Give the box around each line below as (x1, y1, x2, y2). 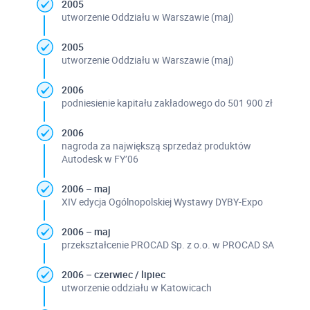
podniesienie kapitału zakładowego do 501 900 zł (61, 95, 273, 109)
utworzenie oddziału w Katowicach (61, 280, 212, 294)
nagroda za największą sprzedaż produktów (61, 138, 251, 152)
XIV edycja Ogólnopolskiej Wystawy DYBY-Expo (61, 194, 263, 208)
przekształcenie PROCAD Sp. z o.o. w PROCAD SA (61, 237, 274, 251)
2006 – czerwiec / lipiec (61, 267, 165, 281)
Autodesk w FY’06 (61, 152, 138, 165)
